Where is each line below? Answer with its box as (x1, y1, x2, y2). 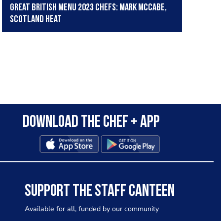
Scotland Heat (9, 15, 62, 25)
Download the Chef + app (22, 114, 160, 132)
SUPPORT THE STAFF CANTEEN (24, 183, 175, 201)
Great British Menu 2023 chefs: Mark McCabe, (9, 3, 167, 13)
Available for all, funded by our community (24, 204, 159, 214)
